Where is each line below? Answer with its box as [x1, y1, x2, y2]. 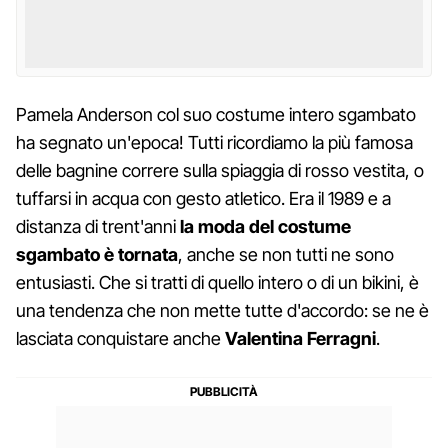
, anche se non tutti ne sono [178, 243, 394, 265]
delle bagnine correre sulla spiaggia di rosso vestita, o [16, 159, 424, 181]
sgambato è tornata [16, 243, 178, 265]
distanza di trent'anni [16, 215, 180, 237]
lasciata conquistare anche [16, 327, 225, 349]
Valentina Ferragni [225, 327, 376, 349]
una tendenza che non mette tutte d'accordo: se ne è [16, 299, 429, 321]
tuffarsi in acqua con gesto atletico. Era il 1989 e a [16, 187, 391, 209]
